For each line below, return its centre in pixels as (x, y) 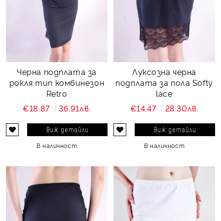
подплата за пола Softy (164, 82)
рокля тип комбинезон (57, 82)
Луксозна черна (164, 71)
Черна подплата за (57, 71)
